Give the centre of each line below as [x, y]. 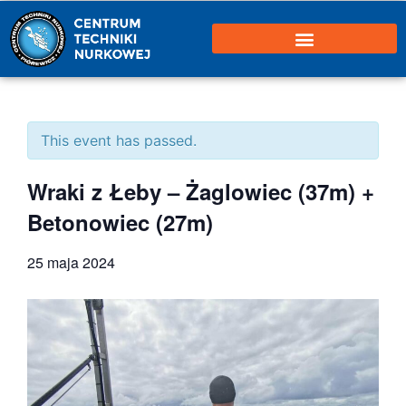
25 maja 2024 [71, 262]
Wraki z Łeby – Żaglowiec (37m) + [201, 191]
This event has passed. [119, 140]
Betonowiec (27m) [120, 222]
